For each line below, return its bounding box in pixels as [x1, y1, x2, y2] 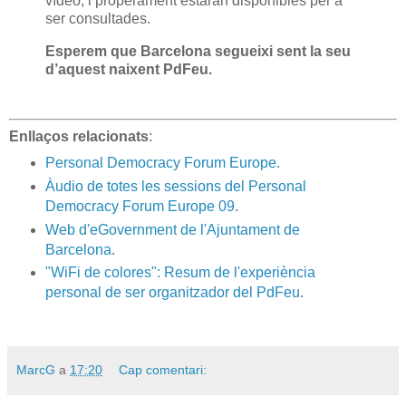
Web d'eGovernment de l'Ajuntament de [44, 221, 300, 237]
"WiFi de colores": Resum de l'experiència [44, 265, 315, 281]
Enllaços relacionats [9, 128, 149, 144]
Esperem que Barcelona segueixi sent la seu [45, 43, 351, 60]
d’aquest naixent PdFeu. [45, 62, 212, 78]
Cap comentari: [119, 362, 208, 378]
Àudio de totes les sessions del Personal [44, 178, 306, 194]
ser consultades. [45, 11, 150, 27]
